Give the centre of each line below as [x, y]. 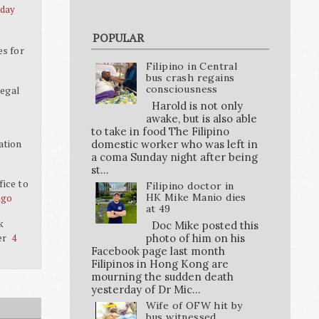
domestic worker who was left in [174, 144]
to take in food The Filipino [160, 131]
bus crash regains [190, 78]
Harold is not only [194, 105]
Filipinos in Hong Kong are [160, 263]
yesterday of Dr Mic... [146, 289]
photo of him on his [195, 238]
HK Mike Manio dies [196, 197]
